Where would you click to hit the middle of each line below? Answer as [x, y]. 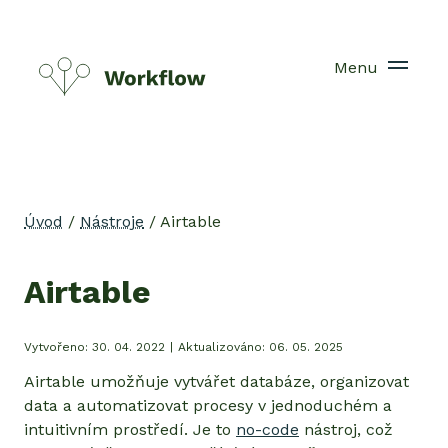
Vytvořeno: [58, 346]
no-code [267, 429]
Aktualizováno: [223, 346]
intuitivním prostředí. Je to [130, 429]
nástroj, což [346, 429]
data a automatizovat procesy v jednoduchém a [208, 405]
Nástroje [112, 221]
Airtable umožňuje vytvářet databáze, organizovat [216, 381]
